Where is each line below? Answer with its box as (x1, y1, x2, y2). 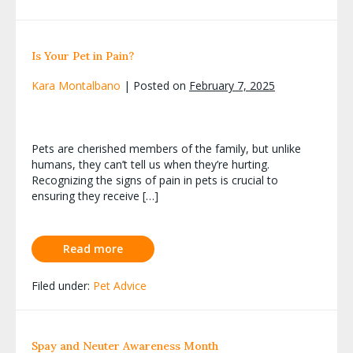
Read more (63, 240, 123, 256)
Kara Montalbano (32, 77, 121, 93)
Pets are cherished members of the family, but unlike (32, 140, 301, 156)
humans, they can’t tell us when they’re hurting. (32, 156, 269, 172)
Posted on (133, 77, 186, 93)
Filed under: (32, 277, 90, 293)
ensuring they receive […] (32, 188, 158, 203)
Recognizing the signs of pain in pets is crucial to (32, 172, 278, 188)
